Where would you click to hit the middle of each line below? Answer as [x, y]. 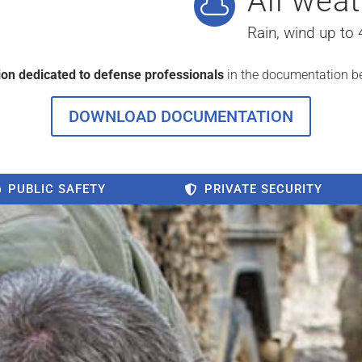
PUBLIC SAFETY [57, 189]
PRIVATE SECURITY [263, 189]
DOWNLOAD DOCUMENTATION [181, 116]
